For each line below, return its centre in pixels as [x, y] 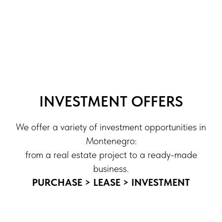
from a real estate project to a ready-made [111, 155]
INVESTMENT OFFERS [111, 101]
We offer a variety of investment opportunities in [111, 127]
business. [111, 169]
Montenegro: [111, 141]
